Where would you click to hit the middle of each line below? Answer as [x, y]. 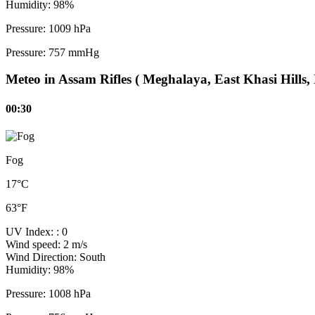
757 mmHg [74, 52]
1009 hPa [70, 28]
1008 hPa [70, 293]
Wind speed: [34, 244]
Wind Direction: [43, 257]
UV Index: [31, 231]
